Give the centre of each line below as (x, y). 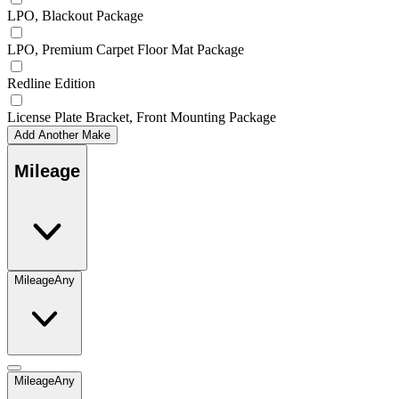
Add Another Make (62, 134)
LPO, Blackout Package (75, 15)
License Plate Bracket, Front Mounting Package (142, 117)
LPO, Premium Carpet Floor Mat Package (126, 49)
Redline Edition (51, 83)
